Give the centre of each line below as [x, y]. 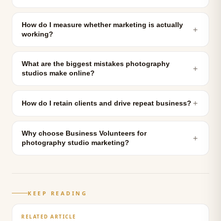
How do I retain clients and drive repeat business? [107, 103]
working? [37, 34]
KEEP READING [57, 193]
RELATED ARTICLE [49, 217]
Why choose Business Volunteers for [84, 133]
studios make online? [58, 73]
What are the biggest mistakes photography [96, 64]
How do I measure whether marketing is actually [102, 25]
